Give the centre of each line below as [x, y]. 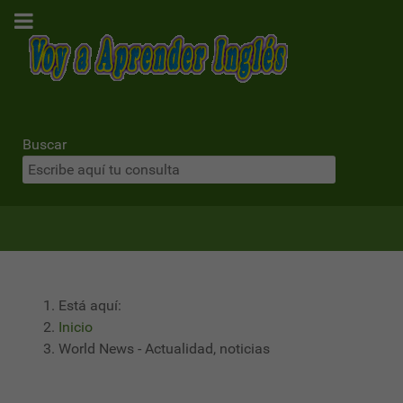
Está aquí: [94, 305]
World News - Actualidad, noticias [164, 349]
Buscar [45, 144]
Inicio [76, 327]
